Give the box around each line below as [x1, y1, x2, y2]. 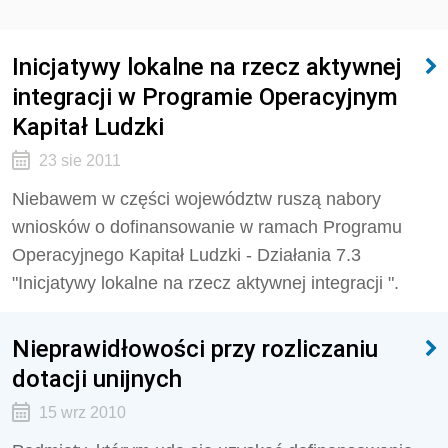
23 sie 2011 [38, 152, 121, 169]
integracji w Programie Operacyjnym [12, 82, 398, 111]
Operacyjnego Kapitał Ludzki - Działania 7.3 [12, 245, 361, 265]
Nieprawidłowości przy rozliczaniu [12, 334, 378, 363]
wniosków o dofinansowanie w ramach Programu [12, 217, 402, 237]
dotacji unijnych [12, 364, 182, 393]
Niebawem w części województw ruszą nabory [12, 189, 381, 209]
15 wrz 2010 [38, 404, 126, 421]
